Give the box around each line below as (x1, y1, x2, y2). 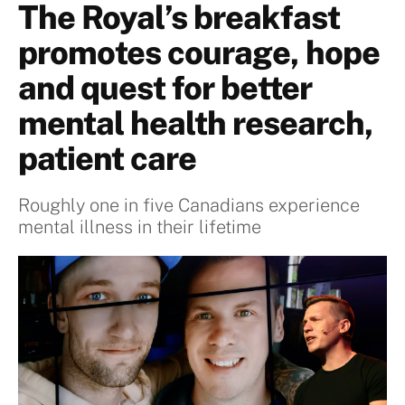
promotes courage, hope (18, 33, 380, 72)
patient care (18, 139, 196, 178)
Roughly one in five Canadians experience (18, 194, 360, 217)
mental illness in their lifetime (18, 216, 261, 239)
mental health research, (18, 104, 373, 143)
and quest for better (18, 69, 312, 108)
